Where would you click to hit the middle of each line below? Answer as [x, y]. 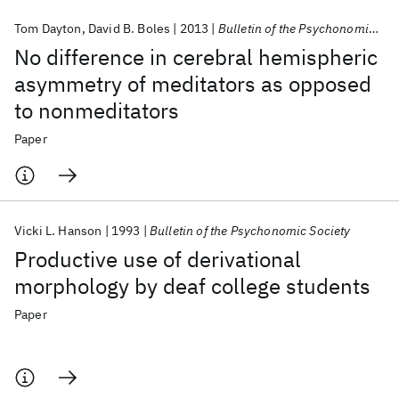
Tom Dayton [48, 28]
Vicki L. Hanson [58, 231]
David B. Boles [129, 28]
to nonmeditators [97, 110]
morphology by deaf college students [192, 286]
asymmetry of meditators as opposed [193, 84]
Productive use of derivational [158, 259]
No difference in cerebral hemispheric [196, 57]
